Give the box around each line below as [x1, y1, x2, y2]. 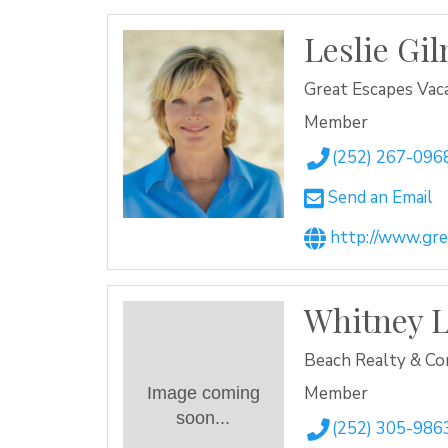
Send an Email [323, 186, 433, 210]
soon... [176, 408, 231, 429]
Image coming [146, 383, 260, 404]
